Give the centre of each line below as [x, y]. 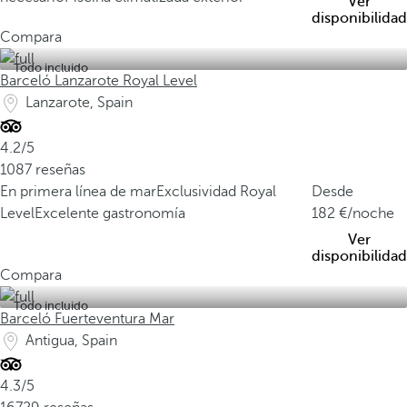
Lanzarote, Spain [79, 103]
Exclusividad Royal [216, 192]
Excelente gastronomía [110, 213]
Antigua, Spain [71, 341]
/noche [371, 213]
